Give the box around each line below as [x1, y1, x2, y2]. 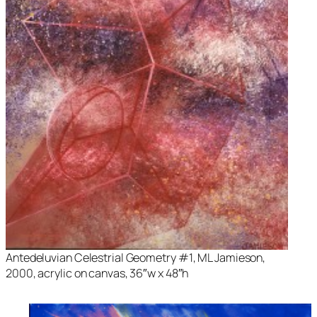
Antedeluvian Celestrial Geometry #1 [6, 249, 193, 265]
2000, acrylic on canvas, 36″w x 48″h [6, 265, 189, 281]
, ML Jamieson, [192, 249, 266, 265]
